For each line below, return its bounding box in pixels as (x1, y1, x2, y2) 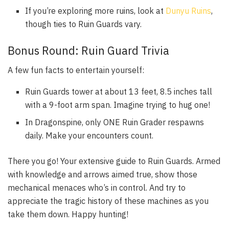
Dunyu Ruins (166, 5, 212, 16)
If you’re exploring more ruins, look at (25, 5, 166, 16)
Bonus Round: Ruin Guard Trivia (8, 43, 169, 58)
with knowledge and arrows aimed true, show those (8, 169, 197, 180)
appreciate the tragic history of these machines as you (8, 196, 209, 207)
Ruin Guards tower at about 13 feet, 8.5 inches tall (25, 86, 213, 97)
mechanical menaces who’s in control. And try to (8, 182, 186, 193)
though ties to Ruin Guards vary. (25, 18, 142, 29)
